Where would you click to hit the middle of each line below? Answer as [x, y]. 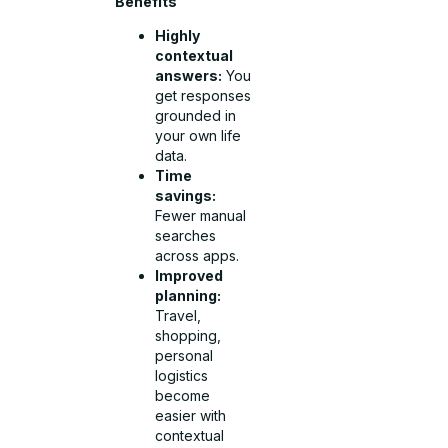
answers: [189, 76]
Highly [178, 36]
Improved [189, 276]
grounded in [196, 116]
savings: [186, 196]
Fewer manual [201, 216]
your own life [198, 136]
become [183, 396]
